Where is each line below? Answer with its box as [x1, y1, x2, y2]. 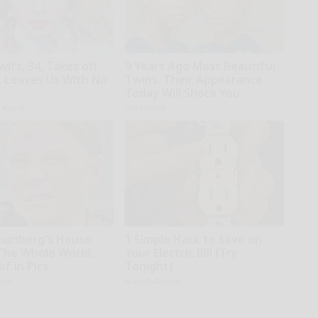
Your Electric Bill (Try [124, 244, 238, 261]
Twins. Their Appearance [124, 71, 263, 87]
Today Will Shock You [124, 84, 240, 101]
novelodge [124, 102, 166, 113]
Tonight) [124, 258, 173, 274]
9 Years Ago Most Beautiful [124, 57, 275, 74]
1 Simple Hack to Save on [124, 231, 262, 247]
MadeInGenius [124, 275, 182, 286]
